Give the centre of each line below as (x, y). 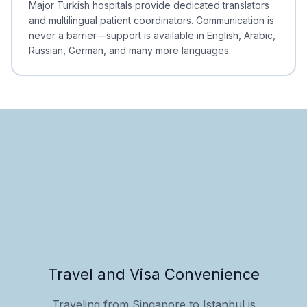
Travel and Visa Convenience (153, 274)
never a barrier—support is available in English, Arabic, (152, 35)
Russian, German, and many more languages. (130, 50)
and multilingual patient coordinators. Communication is (151, 20)
